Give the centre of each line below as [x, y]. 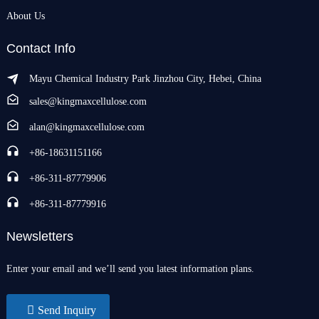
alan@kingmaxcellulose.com [87, 127]
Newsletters [40, 236]
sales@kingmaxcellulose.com [88, 101]
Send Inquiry [67, 310]
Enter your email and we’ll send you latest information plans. [130, 268]
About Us [25, 16]
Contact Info [41, 48]
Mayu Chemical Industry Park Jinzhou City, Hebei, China [145, 78]
